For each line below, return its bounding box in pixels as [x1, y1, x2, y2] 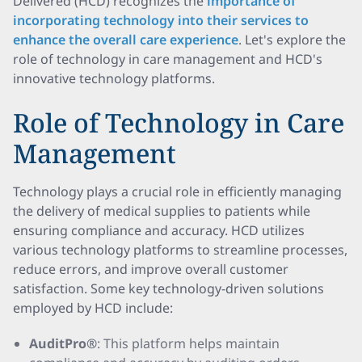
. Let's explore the [238, 31, 346, 48]
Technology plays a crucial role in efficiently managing [13, 183, 342, 200]
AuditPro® [29, 335, 97, 352]
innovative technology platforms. [13, 69, 215, 87]
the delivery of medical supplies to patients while [13, 202, 310, 220]
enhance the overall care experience [13, 31, 238, 48]
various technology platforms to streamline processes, [13, 241, 347, 259]
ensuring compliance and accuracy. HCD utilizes [13, 221, 305, 239]
